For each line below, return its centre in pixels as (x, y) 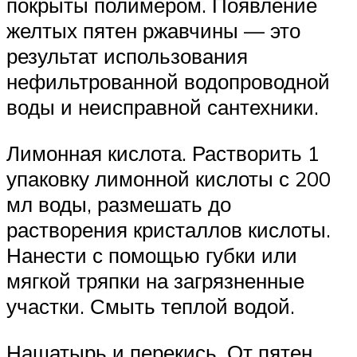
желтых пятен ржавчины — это (153, 31)
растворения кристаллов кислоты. (169, 229)
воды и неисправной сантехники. (163, 107)
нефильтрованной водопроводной (168, 82)
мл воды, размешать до (119, 204)
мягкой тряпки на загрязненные (155, 280)
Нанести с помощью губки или (152, 255)
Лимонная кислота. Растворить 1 (163, 153)
